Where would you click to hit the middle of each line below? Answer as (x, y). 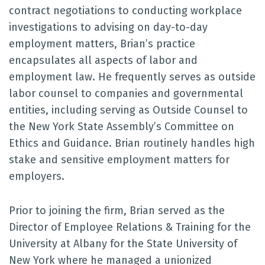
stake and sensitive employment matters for (119, 160)
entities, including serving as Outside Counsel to (128, 110)
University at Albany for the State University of (123, 244)
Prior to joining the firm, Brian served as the (117, 211)
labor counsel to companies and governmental (126, 93)
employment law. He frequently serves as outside (132, 77)
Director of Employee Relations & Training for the (130, 227)
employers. (37, 176)
